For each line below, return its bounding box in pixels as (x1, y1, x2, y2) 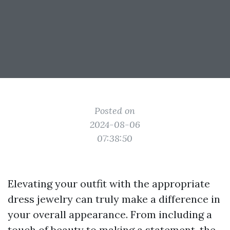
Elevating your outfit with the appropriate (8, 177, 210, 190)
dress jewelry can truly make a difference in (8, 193, 220, 205)
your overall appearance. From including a (8, 208, 212, 221)
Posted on (94, 105, 136, 117)
